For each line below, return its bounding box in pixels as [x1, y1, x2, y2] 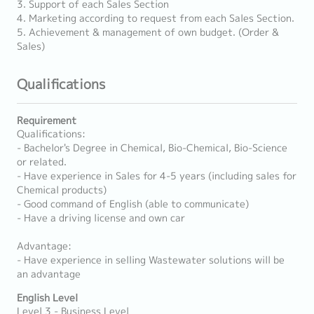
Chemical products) [17, 183, 107, 197]
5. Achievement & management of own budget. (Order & [17, 25, 279, 39]
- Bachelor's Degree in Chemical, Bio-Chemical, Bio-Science [17, 141, 287, 155]
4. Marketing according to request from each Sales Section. [17, 11, 294, 25]
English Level [17, 291, 78, 305]
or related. [17, 155, 67, 169]
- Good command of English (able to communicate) [17, 197, 249, 211]
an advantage [17, 267, 81, 281]
